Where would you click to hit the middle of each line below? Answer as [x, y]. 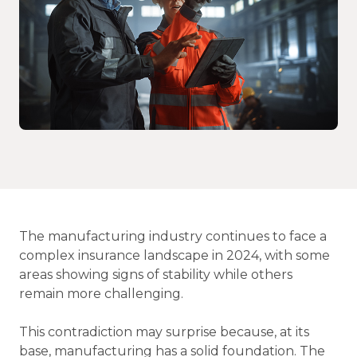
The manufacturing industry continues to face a [173, 237]
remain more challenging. [106, 294]
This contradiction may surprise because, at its [164, 332]
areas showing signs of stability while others [156, 275]
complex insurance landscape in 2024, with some [175, 256]
